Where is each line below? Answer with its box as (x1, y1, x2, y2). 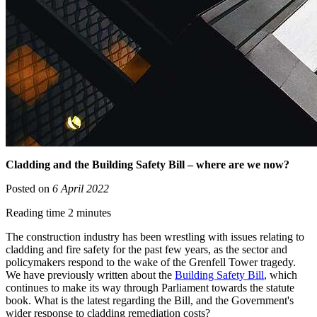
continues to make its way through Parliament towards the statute (6, 282, 294, 294)
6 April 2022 (52, 183, 109, 195)
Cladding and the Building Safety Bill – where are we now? (6, 158, 289, 171)
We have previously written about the (6, 269, 175, 282)
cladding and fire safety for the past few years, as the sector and (6, 243, 287, 256)
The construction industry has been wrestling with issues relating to (6, 231, 304, 243)
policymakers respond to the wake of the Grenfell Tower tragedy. (6, 256, 296, 269)
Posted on (6, 183, 52, 195)
